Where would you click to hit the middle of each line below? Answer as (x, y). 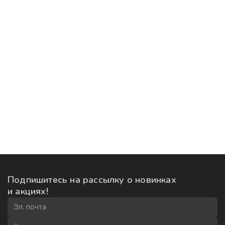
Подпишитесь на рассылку (67, 180)
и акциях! (28, 191)
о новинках (151, 180)
